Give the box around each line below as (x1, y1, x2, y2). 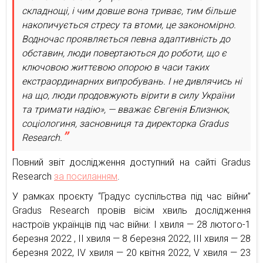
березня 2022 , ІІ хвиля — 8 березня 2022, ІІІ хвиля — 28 (12, 233, 251, 245)
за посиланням (54, 171, 117, 183)
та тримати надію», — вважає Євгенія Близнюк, (22, 104, 230, 116)
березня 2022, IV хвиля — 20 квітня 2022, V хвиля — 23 (12, 247, 251, 259)
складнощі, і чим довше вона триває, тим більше (22, 5, 235, 17)
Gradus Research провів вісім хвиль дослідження (12, 205, 251, 217)
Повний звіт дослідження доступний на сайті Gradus (12, 157, 251, 168)
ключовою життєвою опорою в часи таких (22, 62, 209, 73)
